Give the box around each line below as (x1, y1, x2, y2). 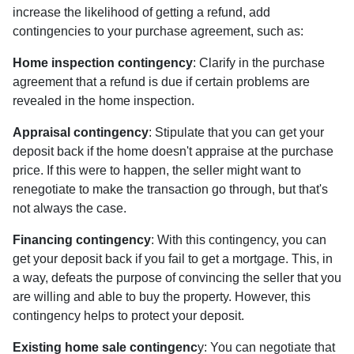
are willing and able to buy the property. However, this (13, 289, 311, 303)
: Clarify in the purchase (193, 55, 325, 70)
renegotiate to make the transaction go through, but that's (13, 182, 328, 196)
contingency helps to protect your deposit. (13, 308, 247, 322)
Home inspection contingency (13, 55, 193, 70)
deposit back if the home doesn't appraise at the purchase (13, 144, 333, 158)
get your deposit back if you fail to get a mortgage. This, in (13, 251, 333, 265)
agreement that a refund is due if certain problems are (13, 74, 310, 88)
